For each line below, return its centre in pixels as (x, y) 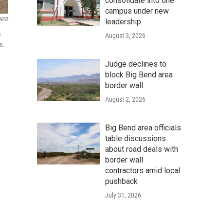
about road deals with (142, 149)
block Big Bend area (139, 74)
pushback (121, 181)
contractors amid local (143, 170)
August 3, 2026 (125, 35)
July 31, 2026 (123, 195)
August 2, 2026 (125, 99)
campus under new (137, 11)
